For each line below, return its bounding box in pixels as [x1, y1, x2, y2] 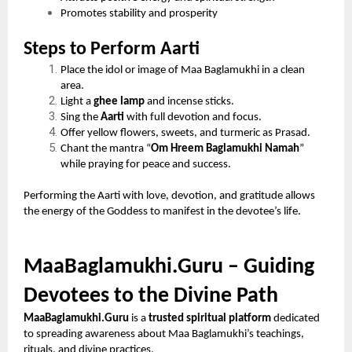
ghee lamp [93, 95, 145, 108]
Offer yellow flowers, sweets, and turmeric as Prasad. [60, 126, 311, 139]
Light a [60, 95, 94, 108]
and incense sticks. [145, 95, 235, 108]
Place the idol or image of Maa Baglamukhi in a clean [60, 64, 306, 76]
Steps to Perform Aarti [24, 39, 200, 59]
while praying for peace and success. [60, 158, 232, 170]
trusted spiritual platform [148, 312, 271, 324]
